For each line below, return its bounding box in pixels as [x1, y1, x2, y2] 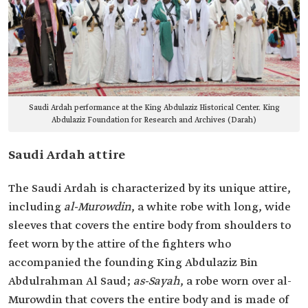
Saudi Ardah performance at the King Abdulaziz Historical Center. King [28, 103, 280, 113]
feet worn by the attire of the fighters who [8, 237, 231, 252]
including [8, 200, 64, 215]
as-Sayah [133, 274, 180, 289]
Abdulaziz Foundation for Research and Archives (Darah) [52, 115, 256, 126]
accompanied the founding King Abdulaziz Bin [8, 256, 258, 271]
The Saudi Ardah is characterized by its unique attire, [8, 181, 291, 197]
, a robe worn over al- [180, 274, 291, 289]
